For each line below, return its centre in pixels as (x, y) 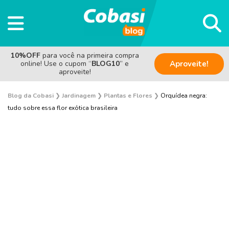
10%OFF (26, 55)
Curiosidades (114, 209)
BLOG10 (106, 63)
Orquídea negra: (184, 95)
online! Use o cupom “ (56, 63)
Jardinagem (79, 95)
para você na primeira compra (90, 55)
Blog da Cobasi (31, 95)
